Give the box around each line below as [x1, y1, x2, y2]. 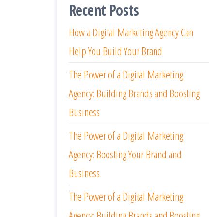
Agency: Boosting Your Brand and [69, 146, 182, 161]
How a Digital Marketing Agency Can [69, 24, 193, 39]
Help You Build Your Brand [69, 43, 162, 58]
